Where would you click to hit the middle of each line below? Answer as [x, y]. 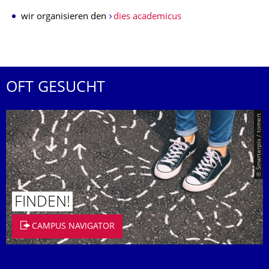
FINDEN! [42, 203]
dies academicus [147, 17]
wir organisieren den [65, 17]
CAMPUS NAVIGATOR [74, 226]
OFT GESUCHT [56, 88]
